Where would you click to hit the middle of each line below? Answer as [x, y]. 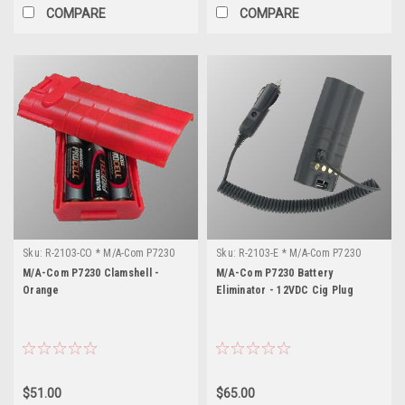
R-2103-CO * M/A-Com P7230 [110, 253]
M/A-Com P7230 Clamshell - [91, 273]
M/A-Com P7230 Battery [275, 273]
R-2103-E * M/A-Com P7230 [300, 253]
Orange [41, 290]
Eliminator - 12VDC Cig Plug [285, 290]
